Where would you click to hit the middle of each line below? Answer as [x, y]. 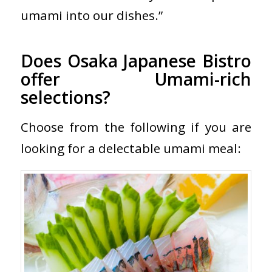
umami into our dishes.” [91, 15]
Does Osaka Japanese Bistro [136, 60]
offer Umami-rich [136, 79]
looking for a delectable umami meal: [131, 148]
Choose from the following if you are [136, 127]
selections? [65, 97]
